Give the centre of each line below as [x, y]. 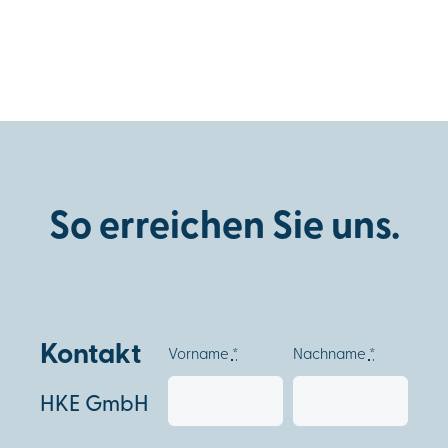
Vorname [199, 353]
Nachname [330, 353]
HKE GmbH [94, 402]
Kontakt [90, 352]
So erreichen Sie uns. [224, 223]
